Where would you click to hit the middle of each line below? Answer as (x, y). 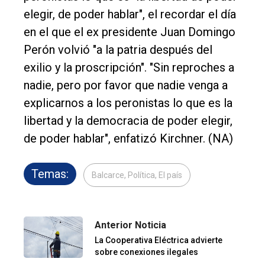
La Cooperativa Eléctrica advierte (159, 240)
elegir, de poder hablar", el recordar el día (130, 14)
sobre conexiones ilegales (146, 252)
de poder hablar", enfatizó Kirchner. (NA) (128, 138)
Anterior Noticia (130, 225)
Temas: (50, 174)
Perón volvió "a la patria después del (118, 49)
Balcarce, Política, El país (137, 175)
